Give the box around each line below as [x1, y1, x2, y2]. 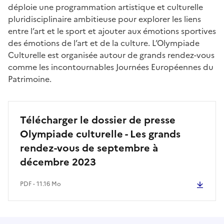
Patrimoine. [8, 72, 53, 85]
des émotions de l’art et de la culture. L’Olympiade [8, 36, 199, 49]
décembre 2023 [20, 154, 96, 169]
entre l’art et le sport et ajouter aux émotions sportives [8, 24, 216, 37]
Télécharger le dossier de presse [20, 112, 175, 127]
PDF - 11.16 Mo [20, 179, 61, 188]
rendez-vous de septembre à [20, 140, 158, 155]
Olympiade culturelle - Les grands [20, 126, 180, 141]
